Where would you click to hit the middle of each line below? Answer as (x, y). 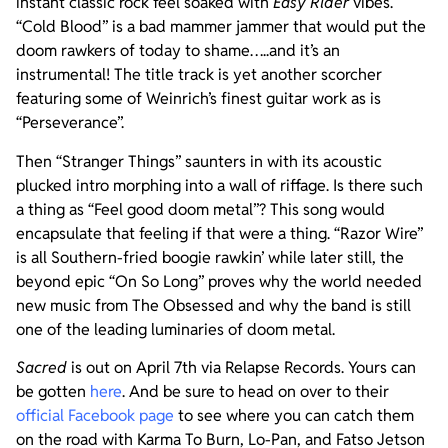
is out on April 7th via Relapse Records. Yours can (241, 367)
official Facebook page (95, 415)
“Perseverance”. (70, 123)
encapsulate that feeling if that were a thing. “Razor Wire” (219, 233)
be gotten (53, 391)
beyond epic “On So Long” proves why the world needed (219, 281)
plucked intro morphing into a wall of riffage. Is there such (219, 185)
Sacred (41, 367)
